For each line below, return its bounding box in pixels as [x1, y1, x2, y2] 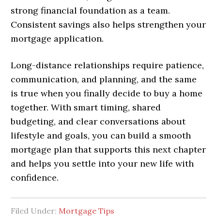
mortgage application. [11, 33, 104, 45]
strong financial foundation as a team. [11, 5, 170, 16]
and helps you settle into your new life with [11, 158, 194, 170]
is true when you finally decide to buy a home [11, 88, 203, 99]
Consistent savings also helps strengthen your [11, 19, 206, 31]
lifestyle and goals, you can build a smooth [11, 130, 191, 141]
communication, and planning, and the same [11, 74, 197, 85]
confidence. [11, 172, 59, 184]
